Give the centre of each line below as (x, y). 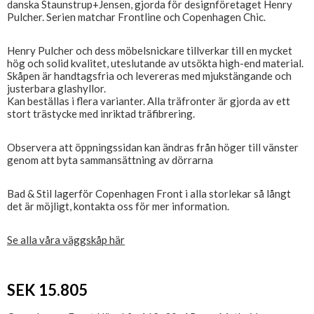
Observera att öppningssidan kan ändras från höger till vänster (153, 147)
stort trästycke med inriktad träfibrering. (101, 114)
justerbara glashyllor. (56, 88)
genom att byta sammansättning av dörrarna (110, 160)
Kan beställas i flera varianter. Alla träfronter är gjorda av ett (149, 101)
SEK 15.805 (47, 290)
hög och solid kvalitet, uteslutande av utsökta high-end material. (155, 63)
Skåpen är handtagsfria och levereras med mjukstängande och (149, 76)
